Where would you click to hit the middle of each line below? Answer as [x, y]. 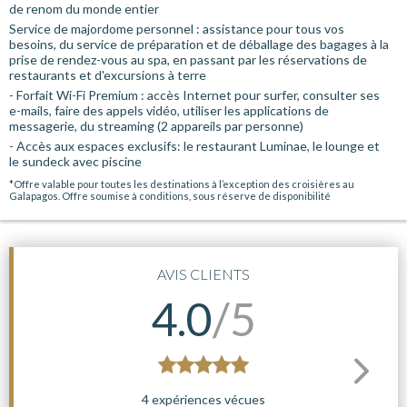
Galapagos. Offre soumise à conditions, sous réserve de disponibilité [170, 196]
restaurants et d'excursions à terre [108, 75]
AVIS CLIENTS [203, 274]
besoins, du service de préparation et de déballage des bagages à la [199, 44]
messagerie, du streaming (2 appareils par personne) [156, 126]
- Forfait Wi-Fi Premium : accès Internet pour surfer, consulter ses [194, 95]
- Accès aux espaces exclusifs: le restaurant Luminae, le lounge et [194, 146]
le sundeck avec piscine [75, 161]
